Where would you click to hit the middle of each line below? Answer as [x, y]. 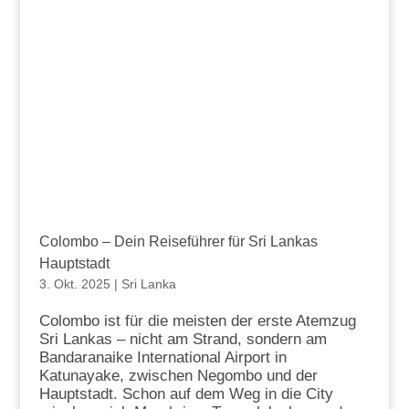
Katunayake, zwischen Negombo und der [178, 376]
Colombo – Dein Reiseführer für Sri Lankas [178, 242]
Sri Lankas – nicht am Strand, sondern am [183, 340]
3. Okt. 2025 [74, 284]
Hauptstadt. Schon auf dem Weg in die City [186, 394]
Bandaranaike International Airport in [163, 358]
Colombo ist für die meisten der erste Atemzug [197, 321]
